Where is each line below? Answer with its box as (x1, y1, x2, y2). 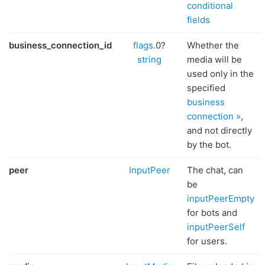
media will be (187, 54, 242, 65)
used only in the (187, 68, 254, 79)
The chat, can (187, 164, 243, 176)
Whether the (187, 40, 239, 51)
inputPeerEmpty (187, 193, 254, 204)
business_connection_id (9, 40, 112, 51)
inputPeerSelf (187, 221, 245, 232)
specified (187, 82, 225, 93)
